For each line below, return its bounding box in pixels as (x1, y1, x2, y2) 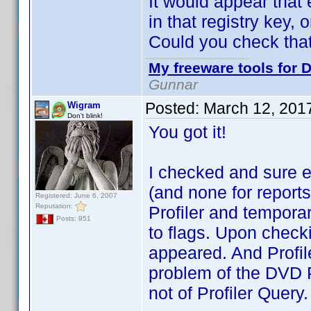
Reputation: (35, 201, 75, 210)
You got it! (149, 122, 226, 142)
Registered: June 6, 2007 (35, 192, 117, 199)
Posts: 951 (54, 215, 91, 223)
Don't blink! (67, 112, 103, 119)
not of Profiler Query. (149, 283, 308, 303)
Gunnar (149, 76, 198, 92)
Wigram (67, 100, 101, 110)
